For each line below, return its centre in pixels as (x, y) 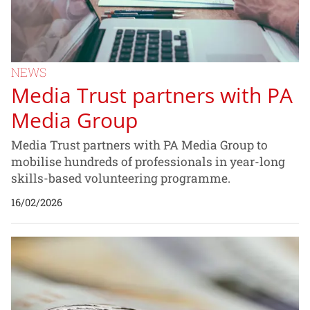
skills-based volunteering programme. (121, 179)
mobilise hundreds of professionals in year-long (148, 162)
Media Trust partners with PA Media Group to (139, 145)
